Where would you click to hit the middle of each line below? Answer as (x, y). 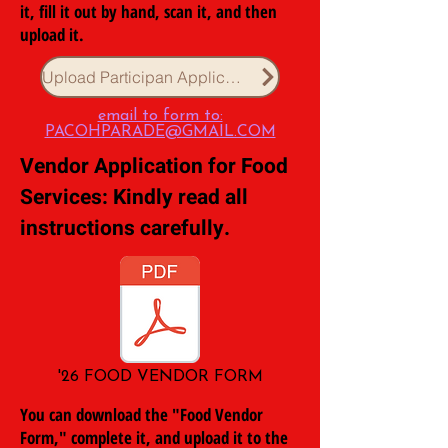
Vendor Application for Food (154, 166)
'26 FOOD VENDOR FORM (160, 376)
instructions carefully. (125, 228)
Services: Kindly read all (134, 197)
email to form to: (160, 115)
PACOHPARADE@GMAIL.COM (160, 131)
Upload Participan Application (233, 76)
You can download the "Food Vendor (141, 414)
